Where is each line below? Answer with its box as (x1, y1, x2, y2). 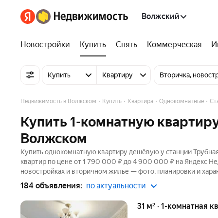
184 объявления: (20, 181, 82, 190)
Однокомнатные (159, 98, 204, 105)
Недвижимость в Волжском (20, 98, 96, 105)
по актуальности (86, 181, 146, 190)
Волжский (142, 12, 180, 21)
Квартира (127, 98, 153, 105)
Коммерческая (147, 40, 201, 49)
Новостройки (20, 40, 70, 49)
